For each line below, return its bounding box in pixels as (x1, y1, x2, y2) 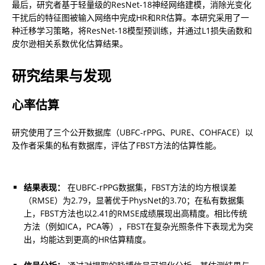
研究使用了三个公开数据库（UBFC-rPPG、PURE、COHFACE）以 (12, 127, 253, 138)
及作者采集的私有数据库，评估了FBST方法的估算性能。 (12, 140, 221, 151)
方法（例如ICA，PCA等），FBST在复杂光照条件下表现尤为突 (24, 221, 253, 232)
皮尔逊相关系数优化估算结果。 (12, 38, 128, 50)
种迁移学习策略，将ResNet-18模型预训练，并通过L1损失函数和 (12, 25, 252, 37)
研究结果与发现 (12, 66, 111, 86)
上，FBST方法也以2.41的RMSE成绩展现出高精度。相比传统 (24, 208, 247, 219)
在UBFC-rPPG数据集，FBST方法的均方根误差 (65, 182, 237, 193)
